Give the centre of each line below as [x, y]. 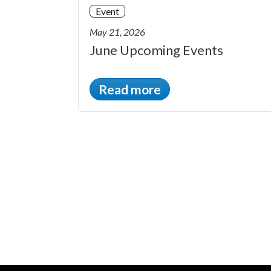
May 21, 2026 [117, 32]
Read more [130, 89]
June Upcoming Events [156, 50]
